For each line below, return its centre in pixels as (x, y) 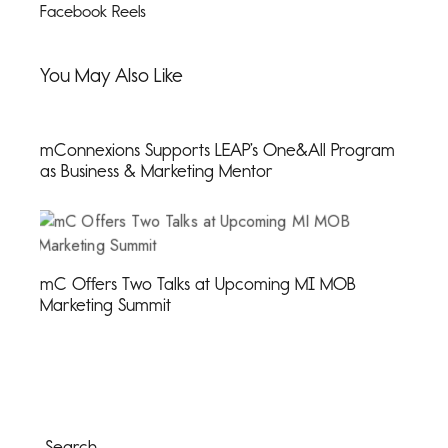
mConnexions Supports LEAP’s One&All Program (217, 150)
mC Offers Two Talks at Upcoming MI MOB (198, 284)
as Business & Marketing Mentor (156, 171)
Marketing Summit (105, 305)
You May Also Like (111, 75)
